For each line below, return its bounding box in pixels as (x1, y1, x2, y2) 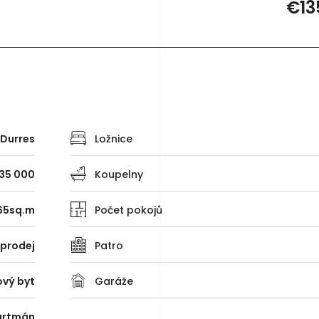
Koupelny (95, 167, 143, 182)
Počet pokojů (95, 202, 162, 217)
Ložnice (95, 131, 132, 146)
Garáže (95, 273, 133, 288)
